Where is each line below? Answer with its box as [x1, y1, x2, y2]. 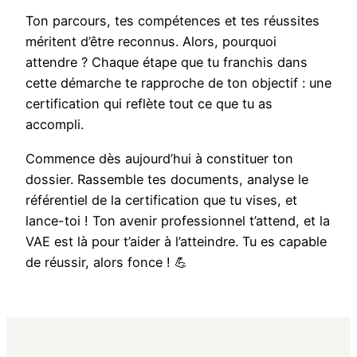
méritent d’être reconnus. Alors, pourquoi [25, 33, 277, 50]
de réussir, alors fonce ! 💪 [25, 253, 187, 270]
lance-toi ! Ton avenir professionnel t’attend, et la [25, 212, 330, 229]
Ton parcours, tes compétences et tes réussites [25, 13, 320, 29]
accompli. [25, 116, 84, 133]
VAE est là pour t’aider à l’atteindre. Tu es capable [25, 233, 327, 249]
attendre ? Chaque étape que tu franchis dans [25, 54, 308, 71]
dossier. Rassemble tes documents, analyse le [25, 171, 308, 187]
